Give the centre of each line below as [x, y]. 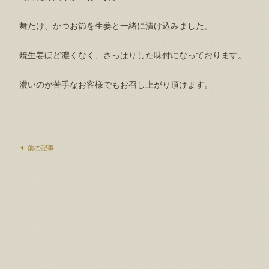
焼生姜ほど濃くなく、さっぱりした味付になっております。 [133, 56]
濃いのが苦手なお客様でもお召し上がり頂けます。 [116, 85]
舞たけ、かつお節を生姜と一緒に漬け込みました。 [116, 26]
